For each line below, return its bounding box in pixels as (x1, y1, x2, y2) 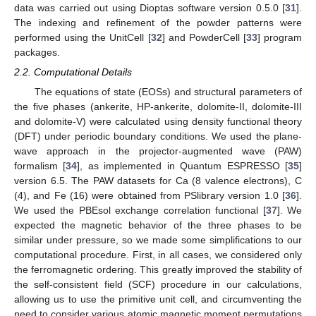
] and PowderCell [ (162, 32, 246, 44)
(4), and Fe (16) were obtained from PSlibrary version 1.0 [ (14, 190, 285, 202)
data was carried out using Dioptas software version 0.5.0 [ (14, 2, 285, 14)
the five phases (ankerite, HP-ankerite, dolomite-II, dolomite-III (14, 101, 302, 113)
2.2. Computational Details (14, 66, 132, 78)
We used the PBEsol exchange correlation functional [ (14, 205, 266, 217)
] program (257, 32, 302, 44)
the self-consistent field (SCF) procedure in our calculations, (14, 279, 302, 291)
